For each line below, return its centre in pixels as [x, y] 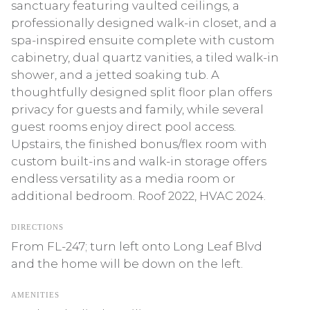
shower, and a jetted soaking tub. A [115, 75]
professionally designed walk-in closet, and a [144, 23]
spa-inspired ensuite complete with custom [143, 40]
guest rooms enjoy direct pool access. [124, 127]
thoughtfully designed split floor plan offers [142, 92]
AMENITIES [35, 295]
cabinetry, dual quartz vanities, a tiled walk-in [145, 57]
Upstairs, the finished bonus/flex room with [139, 144]
